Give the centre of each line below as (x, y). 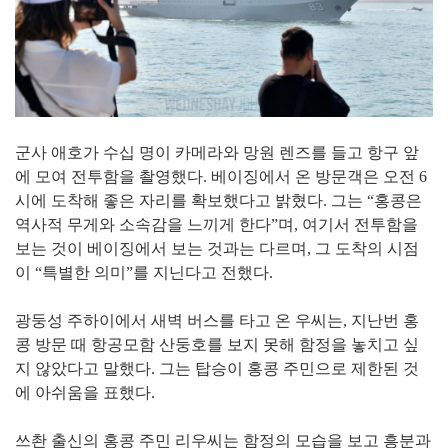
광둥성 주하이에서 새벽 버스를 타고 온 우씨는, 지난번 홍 (217, 321)
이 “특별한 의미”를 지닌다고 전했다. (144, 273)
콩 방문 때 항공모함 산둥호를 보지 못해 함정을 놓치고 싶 (217, 345)
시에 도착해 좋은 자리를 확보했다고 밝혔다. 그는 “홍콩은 (218, 201)
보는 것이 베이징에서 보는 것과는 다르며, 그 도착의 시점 (217, 249)
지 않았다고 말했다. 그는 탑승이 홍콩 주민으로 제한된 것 (217, 369)
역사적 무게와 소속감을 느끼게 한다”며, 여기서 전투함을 (216, 225)
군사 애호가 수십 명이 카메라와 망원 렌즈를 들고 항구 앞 (217, 153)
